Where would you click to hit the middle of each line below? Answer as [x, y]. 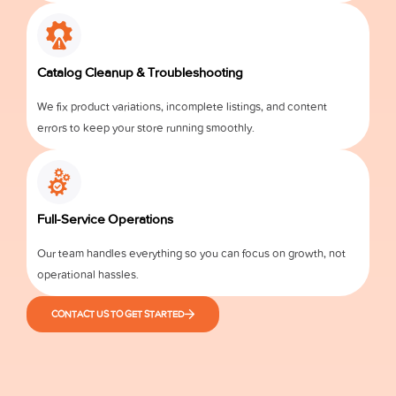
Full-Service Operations [105, 219]
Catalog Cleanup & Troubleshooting [140, 72]
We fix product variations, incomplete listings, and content [182, 106]
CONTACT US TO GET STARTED [118, 314]
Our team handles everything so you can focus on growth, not [191, 253]
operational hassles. [88, 274]
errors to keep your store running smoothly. [146, 127]
